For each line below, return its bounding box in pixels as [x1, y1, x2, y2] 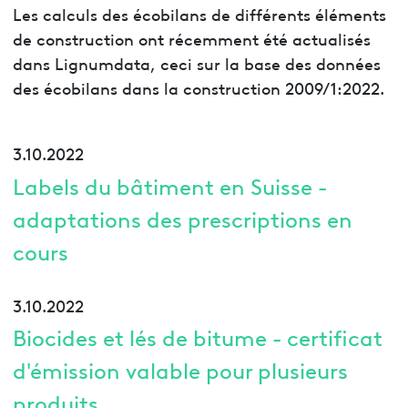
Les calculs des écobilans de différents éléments [12, 2, 386, 25]
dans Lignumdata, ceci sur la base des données [12, 51, 381, 75]
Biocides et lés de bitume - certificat [12, 321, 382, 352]
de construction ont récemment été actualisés [12, 26, 371, 50]
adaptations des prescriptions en [12, 202, 352, 233]
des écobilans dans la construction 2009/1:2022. [12, 76, 384, 99]
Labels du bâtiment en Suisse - [12, 169, 327, 200]
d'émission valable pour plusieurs [12, 354, 348, 385]
